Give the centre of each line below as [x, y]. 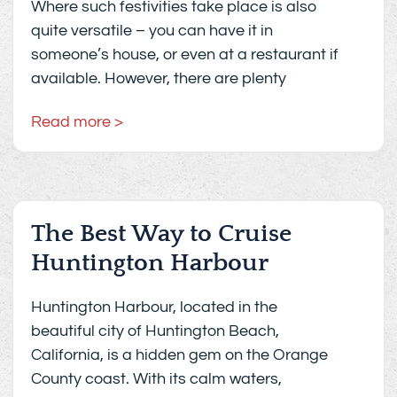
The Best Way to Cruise [162, 233]
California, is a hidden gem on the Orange [180, 354]
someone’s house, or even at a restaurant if [185, 54]
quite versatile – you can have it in [152, 30]
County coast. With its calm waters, [157, 378]
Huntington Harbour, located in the [155, 307]
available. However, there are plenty [159, 78]
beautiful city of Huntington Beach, [156, 331]
